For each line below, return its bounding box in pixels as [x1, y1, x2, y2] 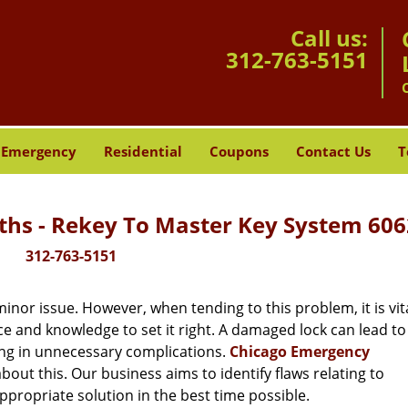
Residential [103, 142, 182, 160]
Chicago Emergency [229, 342, 370, 362]
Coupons [209, 142, 269, 160]
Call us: [291, 23, 368, 53]
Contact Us [295, 142, 371, 160]
